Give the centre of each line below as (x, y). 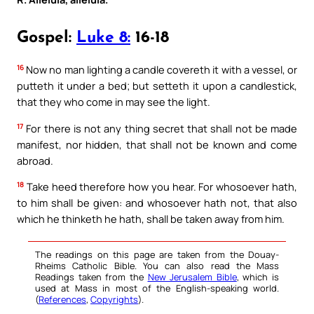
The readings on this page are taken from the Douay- (157, 255)
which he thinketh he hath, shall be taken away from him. (151, 219)
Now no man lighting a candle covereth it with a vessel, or (161, 70)
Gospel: (47, 38)
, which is (258, 277)
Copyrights (114, 300)
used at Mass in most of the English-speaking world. (157, 288)
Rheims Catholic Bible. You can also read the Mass (157, 266)
